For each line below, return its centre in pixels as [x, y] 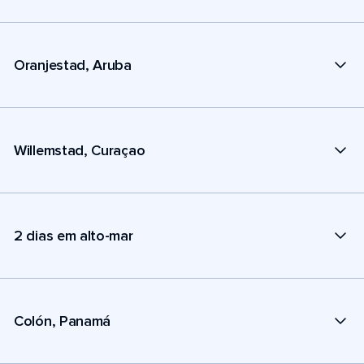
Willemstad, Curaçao [80, 150]
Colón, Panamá [63, 321]
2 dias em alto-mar [74, 235]
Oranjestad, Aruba [73, 65]
